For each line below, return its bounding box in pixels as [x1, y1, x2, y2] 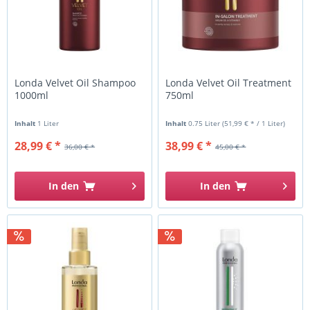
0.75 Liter [188, 118, 223, 129]
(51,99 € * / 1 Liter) [222, 118, 286, 129]
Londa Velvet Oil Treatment [165, 76, 292, 90]
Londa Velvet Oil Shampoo [15, 76, 136, 90]
